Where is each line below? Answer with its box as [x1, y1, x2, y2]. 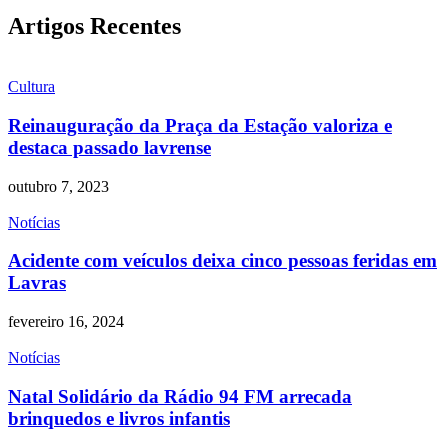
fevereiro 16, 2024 [8, 313, 124, 331]
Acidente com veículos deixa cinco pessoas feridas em [8, 250, 437, 272]
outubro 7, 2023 [8, 177, 109, 195]
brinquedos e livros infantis [8, 407, 230, 429]
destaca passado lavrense [8, 136, 211, 158]
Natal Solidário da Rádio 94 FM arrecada [8, 385, 352, 407]
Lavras [8, 272, 66, 294]
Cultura [8, 78, 55, 96]
